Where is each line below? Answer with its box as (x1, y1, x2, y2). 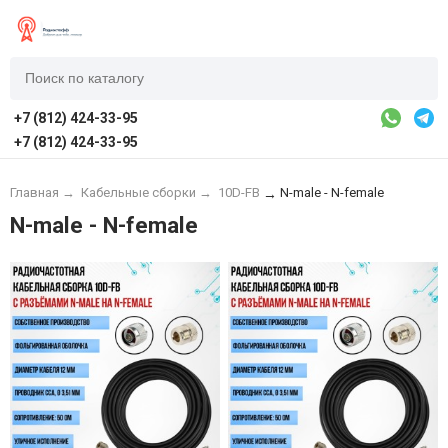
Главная (9, 184, 59, 200)
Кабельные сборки (80, 184, 196, 200)
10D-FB (217, 184, 260, 200)
